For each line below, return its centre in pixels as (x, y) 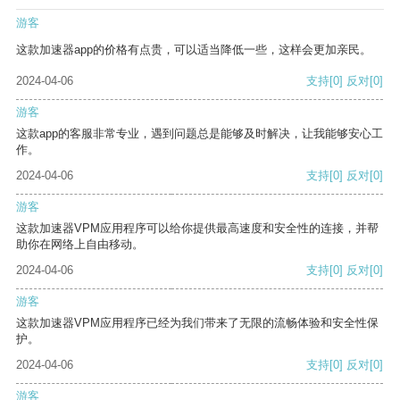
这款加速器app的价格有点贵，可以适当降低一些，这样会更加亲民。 (194, 50)
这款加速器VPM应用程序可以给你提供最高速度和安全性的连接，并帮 (197, 229)
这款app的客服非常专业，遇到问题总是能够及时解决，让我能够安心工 (200, 134)
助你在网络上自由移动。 (80, 245)
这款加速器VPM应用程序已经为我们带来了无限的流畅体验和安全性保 (197, 323)
